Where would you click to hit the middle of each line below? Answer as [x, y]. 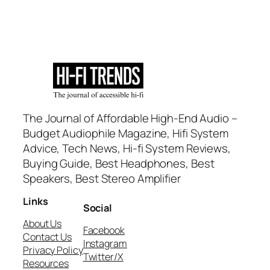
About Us [42, 223]
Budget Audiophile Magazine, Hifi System [126, 133]
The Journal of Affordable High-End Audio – [130, 118]
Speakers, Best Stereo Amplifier [102, 179]
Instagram [105, 243]
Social [98, 208]
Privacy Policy [53, 250]
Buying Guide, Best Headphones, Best [119, 164]
